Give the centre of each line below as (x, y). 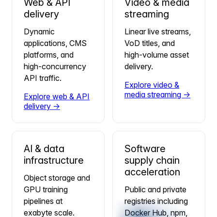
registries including (156, 201)
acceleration (152, 172)
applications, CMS (55, 43)
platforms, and (49, 54)
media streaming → (157, 94)
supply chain (152, 160)
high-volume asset (157, 54)
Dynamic (39, 31)
